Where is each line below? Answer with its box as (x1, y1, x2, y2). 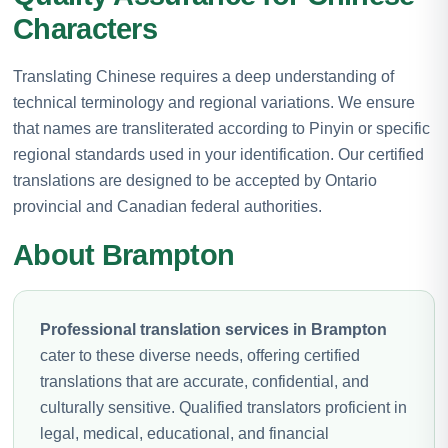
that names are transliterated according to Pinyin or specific (13, 119, 430, 137)
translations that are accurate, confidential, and (40, 372, 369, 390)
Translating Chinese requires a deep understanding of (13, 67, 394, 85)
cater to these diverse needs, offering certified (40, 346, 360, 364)
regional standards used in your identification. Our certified (13, 145, 424, 163)
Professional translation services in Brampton (40, 320, 387, 338)
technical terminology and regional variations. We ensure (13, 93, 415, 111)
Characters (13, 12, 158, 45)
